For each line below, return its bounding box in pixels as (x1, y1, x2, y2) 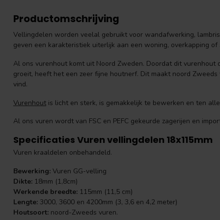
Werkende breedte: (13, 187, 78, 196)
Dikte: (13, 176, 32, 186)
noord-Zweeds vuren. (49, 207, 118, 217)
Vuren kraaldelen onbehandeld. (13, 148, 112, 158)
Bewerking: (13, 166, 51, 176)
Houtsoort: (13, 207, 49, 217)
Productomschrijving (13, 12, 119, 26)
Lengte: (13, 197, 38, 207)
